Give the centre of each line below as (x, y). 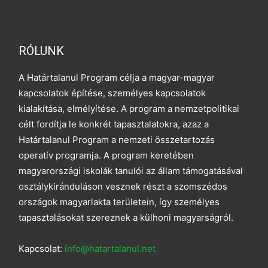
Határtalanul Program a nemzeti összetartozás (117, 139)
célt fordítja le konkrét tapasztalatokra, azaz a (114, 124)
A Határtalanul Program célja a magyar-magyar (117, 77)
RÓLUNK (42, 51)
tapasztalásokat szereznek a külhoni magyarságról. (126, 217)
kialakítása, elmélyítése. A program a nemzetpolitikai (129, 108)
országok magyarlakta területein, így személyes (119, 202)
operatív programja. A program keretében (106, 155)
